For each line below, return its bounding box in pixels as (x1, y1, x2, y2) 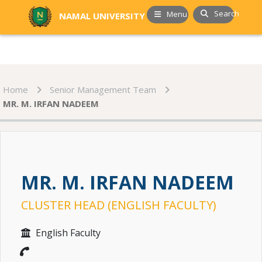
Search (213, 8, 239, 19)
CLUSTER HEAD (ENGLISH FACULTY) (21, 197, 216, 213)
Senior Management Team (50, 84, 156, 96)
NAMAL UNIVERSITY (59, 9, 145, 22)
